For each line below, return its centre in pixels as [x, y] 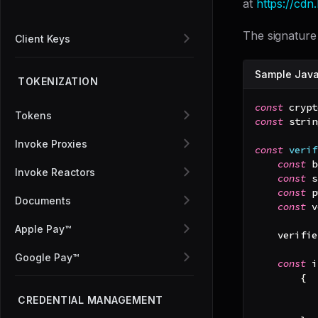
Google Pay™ [47, 257]
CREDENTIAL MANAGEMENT [91, 300]
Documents [43, 200]
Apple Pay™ [43, 229]
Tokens [33, 115]
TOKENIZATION [58, 81]
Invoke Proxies [51, 143]
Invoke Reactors [55, 172]
